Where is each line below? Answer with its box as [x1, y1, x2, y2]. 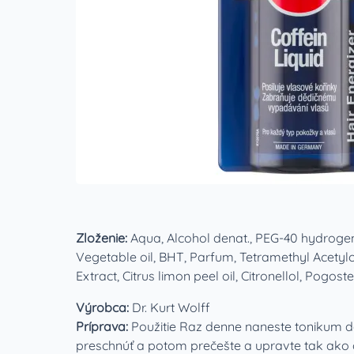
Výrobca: [76, 299, 132, 315]
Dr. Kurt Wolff [132, 299, 210, 315]
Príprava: [76, 318, 131, 334]
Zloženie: [76, 230, 130, 246]
